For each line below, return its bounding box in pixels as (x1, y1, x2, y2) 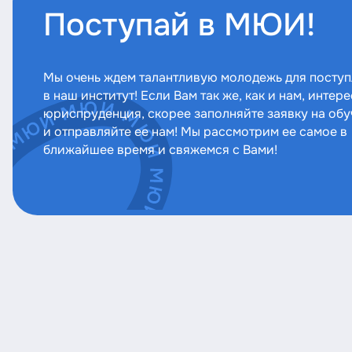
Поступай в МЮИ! (43, 5, 316, 46)
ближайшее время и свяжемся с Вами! (43, 141, 278, 158)
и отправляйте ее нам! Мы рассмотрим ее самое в (43, 123, 348, 140)
